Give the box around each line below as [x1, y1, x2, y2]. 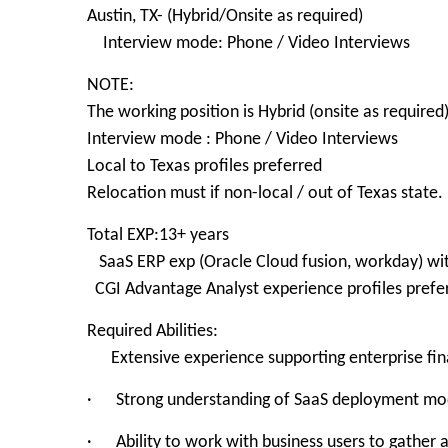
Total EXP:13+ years [87, 226, 233, 245]
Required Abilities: [87, 322, 218, 341]
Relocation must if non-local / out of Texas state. [87, 184, 443, 203]
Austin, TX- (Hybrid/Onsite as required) [87, 7, 363, 26]
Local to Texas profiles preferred [87, 157, 322, 176]
